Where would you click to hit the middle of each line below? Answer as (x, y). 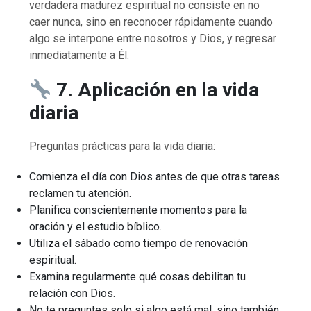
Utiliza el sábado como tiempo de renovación (139, 243)
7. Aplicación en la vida (155, 90)
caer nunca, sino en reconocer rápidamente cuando (151, 22)
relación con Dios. (73, 293)
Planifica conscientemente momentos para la (138, 210)
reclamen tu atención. (81, 193)
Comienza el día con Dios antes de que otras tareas (155, 176)
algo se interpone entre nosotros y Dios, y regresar (153, 38)
